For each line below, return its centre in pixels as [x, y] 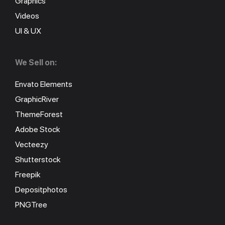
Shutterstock [38, 159]
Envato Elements [44, 84]
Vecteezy [32, 144]
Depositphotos [41, 189]
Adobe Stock [38, 129]
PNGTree [31, 204]
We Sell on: [36, 62]
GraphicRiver [37, 99]
